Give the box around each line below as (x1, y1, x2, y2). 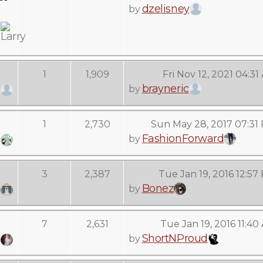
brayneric (141, 82, 189, 95)
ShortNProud (141, 232, 208, 245)
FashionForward (141, 132, 224, 145)
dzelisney (141, 2, 190, 15)
